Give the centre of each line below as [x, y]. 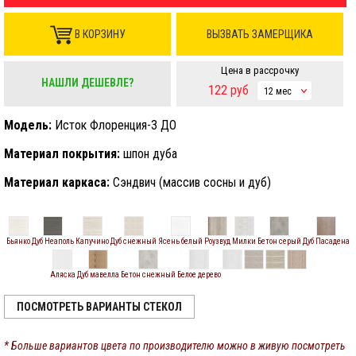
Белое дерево [199, 275]
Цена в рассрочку [260, 70]
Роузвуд [217, 241]
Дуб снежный [133, 241]
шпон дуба [149, 154]
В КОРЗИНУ [99, 34]
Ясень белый [180, 241]
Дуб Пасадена [326, 241]
